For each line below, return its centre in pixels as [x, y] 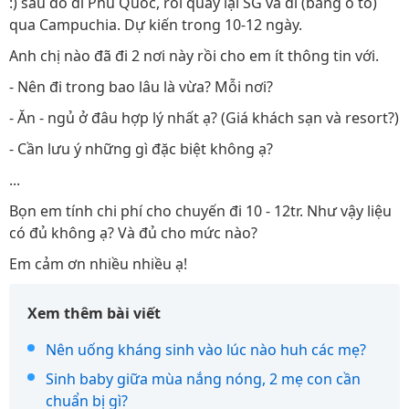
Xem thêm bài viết [94, 313]
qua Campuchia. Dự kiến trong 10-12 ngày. [156, 25]
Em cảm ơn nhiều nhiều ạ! [98, 264]
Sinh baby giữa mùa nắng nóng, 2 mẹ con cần [203, 379]
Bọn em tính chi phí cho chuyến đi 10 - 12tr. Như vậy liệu [200, 211]
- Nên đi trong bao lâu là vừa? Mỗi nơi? [141, 87]
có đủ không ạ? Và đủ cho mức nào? [133, 233]
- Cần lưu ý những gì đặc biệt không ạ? [141, 149]
